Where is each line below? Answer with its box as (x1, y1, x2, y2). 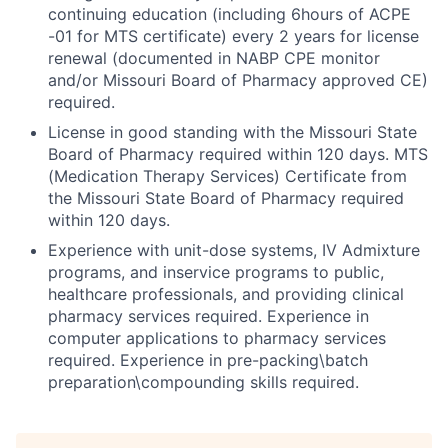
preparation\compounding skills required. (48, 372, 359, 393)
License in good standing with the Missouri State (48, 122, 417, 143)
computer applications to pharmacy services (48, 328, 386, 349)
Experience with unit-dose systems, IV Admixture (48, 240, 420, 261)
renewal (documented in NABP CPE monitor (48, 48, 380, 69)
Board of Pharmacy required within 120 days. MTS (48, 144, 428, 165)
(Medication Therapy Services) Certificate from (48, 166, 407, 187)
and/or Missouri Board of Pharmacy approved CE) (48, 70, 428, 91)
